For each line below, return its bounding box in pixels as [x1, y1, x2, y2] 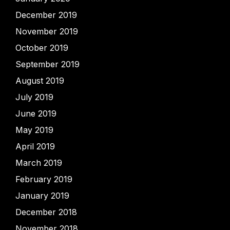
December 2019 [15, 10, 77, 20]
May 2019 [15, 125, 53, 135]
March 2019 [15, 158, 62, 168]
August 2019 [15, 75, 64, 86]
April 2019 [15, 141, 55, 151]
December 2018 [15, 207, 77, 217]
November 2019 [15, 26, 78, 36]
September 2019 [15, 59, 80, 69]
